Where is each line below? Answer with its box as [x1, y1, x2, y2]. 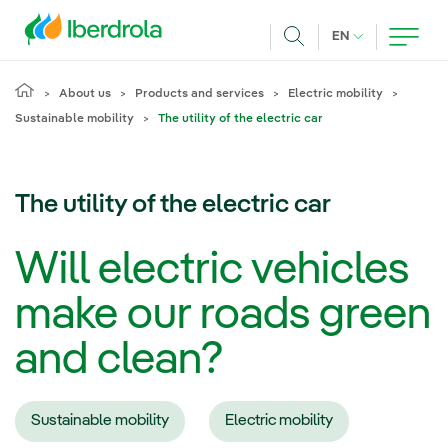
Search [294, 52, 344, 69]
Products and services [135, 88, 264, 100]
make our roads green [15, 293, 431, 338]
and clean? [15, 338, 223, 383]
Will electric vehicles [15, 248, 409, 293]
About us [59, 88, 111, 100]
